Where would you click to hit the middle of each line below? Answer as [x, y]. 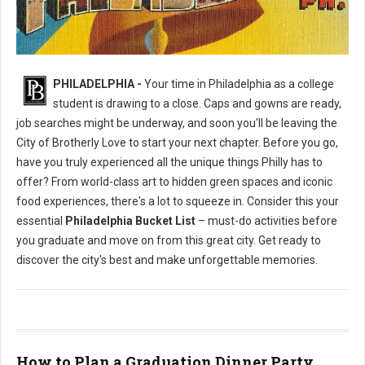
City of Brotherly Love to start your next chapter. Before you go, [177, 143]
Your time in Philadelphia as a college [238, 84]
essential [41, 221]
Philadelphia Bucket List [130, 221]
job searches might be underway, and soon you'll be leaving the [177, 123]
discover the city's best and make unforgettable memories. [167, 260]
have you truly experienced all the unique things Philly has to [169, 162]
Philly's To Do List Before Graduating [102, 82]
